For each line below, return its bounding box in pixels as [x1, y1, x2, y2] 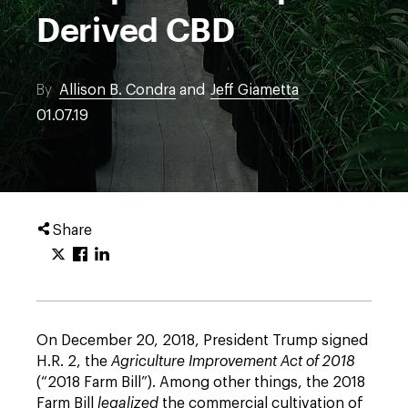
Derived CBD [36, 10, 235, 48]
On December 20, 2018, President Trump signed [36, 333, 368, 348]
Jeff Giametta [210, 83, 299, 97]
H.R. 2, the [36, 354, 111, 369]
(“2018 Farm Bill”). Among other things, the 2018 [36, 375, 365, 390]
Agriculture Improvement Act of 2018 [111, 354, 355, 369]
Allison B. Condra [59, 83, 176, 97]
